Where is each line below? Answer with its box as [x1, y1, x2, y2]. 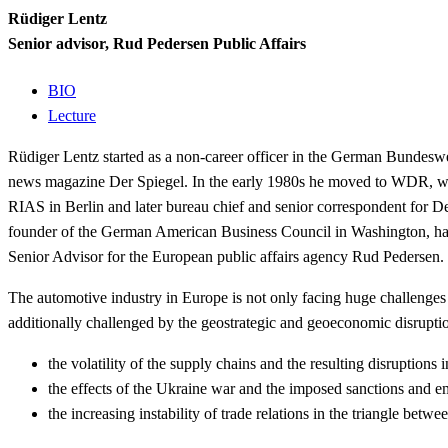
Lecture [48, 106, 96, 124]
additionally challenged [8, 313, 158, 331]
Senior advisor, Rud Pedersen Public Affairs [8, 35, 306, 53]
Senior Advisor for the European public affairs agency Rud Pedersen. [8, 247, 444, 265]
